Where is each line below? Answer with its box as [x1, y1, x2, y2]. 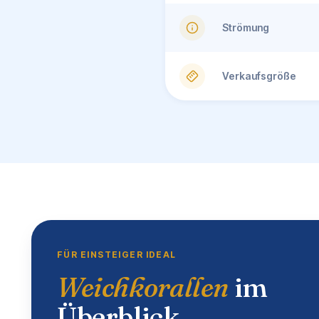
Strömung [222, 21, 269, 34]
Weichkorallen [57, 271, 229, 305]
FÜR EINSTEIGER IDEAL [57, 249, 177, 261]
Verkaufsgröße [222, 70, 296, 83]
